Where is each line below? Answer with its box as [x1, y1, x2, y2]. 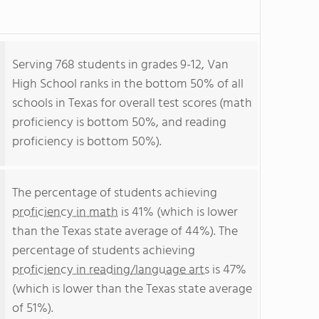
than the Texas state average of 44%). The [12, 221, 238, 242]
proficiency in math [12, 202, 118, 223]
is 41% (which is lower [118, 202, 238, 223]
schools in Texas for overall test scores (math [12, 93, 252, 114]
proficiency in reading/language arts [12, 260, 209, 281]
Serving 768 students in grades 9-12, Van [12, 55, 229, 75]
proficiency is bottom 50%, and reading [12, 113, 226, 133]
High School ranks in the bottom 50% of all [12, 74, 244, 95]
